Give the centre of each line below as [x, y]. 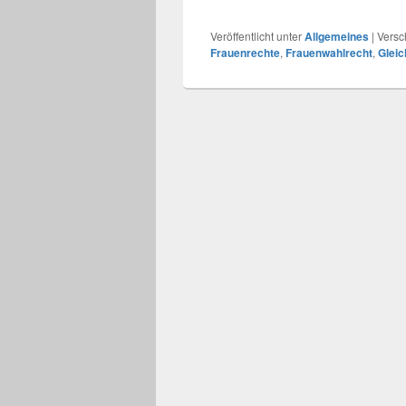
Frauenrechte [245, 53]
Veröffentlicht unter [256, 36]
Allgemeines [337, 37]
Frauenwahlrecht [329, 53]
